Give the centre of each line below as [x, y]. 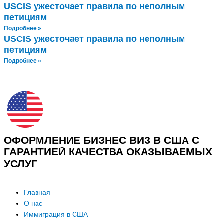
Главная [37, 192]
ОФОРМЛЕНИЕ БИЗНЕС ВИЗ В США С [102, 140]
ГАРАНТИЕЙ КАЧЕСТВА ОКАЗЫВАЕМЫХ [108, 151]
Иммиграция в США [56, 214]
